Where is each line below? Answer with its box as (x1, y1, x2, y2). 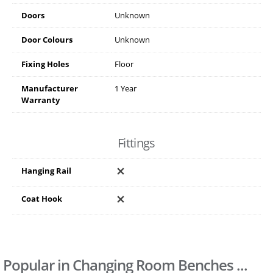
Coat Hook (21, 193, 62, 205)
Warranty (21, 94, 60, 106)
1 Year (115, 83, 136, 94)
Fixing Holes (21, 58, 69, 70)
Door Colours (21, 34, 73, 46)
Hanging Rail (21, 165, 71, 177)
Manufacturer (21, 83, 78, 94)
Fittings (118, 135, 155, 152)
